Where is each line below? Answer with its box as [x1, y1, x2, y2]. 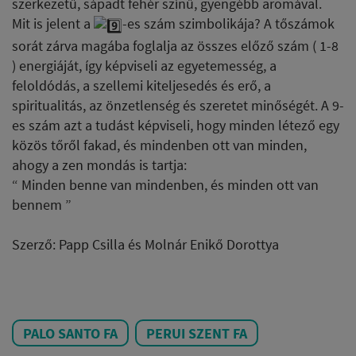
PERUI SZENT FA [146, 323, 247, 342]
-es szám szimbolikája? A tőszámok [122, 14, 335, 33]
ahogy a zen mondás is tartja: [12, 155, 187, 174]
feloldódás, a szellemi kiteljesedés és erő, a [12, 75, 271, 95]
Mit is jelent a [12, 14, 94, 33]
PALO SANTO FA [23, 323, 118, 342]
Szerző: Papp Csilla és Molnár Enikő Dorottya [12, 234, 282, 253]
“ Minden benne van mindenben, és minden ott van [12, 175, 319, 194]
